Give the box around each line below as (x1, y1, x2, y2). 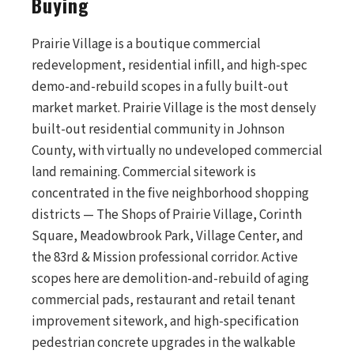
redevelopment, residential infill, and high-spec (32, 56, 307, 75)
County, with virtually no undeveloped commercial (32, 141, 322, 160)
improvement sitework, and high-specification (32, 312, 299, 331)
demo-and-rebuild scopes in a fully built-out (32, 77, 288, 96)
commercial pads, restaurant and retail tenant (32, 291, 296, 310)
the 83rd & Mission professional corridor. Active (32, 248, 298, 267)
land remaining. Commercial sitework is (32, 163, 256, 182)
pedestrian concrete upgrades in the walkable (32, 333, 296, 352)
